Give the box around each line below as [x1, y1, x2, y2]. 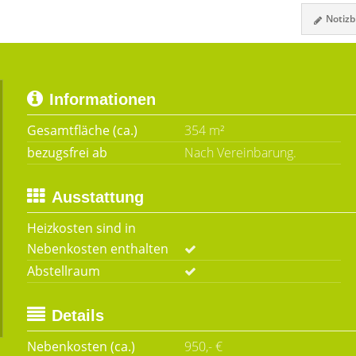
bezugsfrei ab [27, 144, 107, 161]
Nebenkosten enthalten [27, 240, 168, 257]
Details [52, 307, 104, 324]
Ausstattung [52, 188, 144, 206]
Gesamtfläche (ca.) [27, 122, 137, 139]
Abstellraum [27, 262, 100, 280]
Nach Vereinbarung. [184, 144, 296, 161]
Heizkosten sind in [27, 219, 136, 237]
